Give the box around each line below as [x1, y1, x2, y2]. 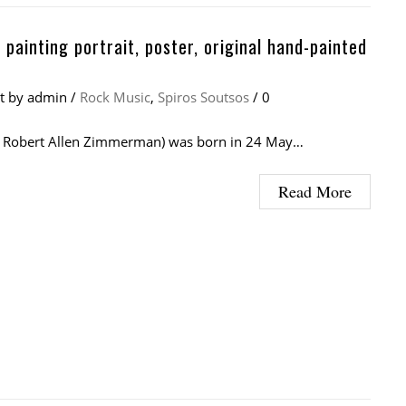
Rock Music [80, 87, 150, 106]
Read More [278, 179, 352, 202]
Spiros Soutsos [158, 87, 249, 106]
